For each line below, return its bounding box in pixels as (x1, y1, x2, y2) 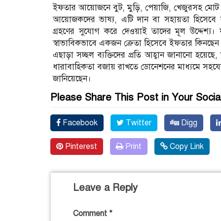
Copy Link (168, 141, 204, 151)
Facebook (61, 117, 98, 128)
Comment (73, 208, 109, 219)
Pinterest (63, 141, 97, 151)
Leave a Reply (73, 181, 138, 194)
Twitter (124, 117, 151, 128)
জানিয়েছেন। (53, 73, 91, 84)
